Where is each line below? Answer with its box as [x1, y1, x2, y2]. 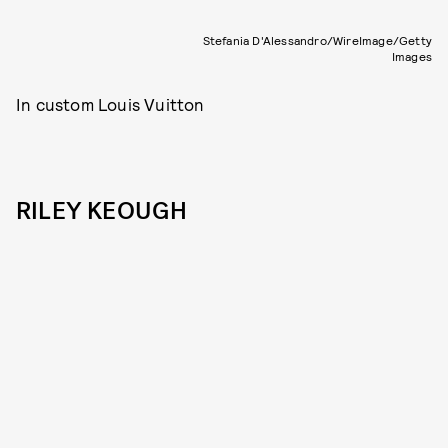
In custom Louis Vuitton [16, 93, 205, 114]
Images [391, 48, 432, 63]
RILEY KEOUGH [16, 194, 188, 227]
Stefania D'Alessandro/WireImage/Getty [202, 32, 432, 47]
